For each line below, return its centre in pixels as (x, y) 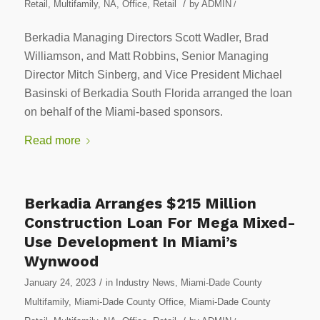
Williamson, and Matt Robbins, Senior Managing (146, 56)
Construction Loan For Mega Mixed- (160, 222)
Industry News (145, 282)
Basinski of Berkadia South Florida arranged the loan (158, 94)
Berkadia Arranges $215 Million (140, 203)
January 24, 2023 (60, 282)
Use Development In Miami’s (130, 241)
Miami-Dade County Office (129, 301)
